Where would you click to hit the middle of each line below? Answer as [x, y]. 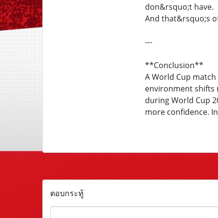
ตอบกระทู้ [67, 193]
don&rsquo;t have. [179, 7]
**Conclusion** [174, 65]
